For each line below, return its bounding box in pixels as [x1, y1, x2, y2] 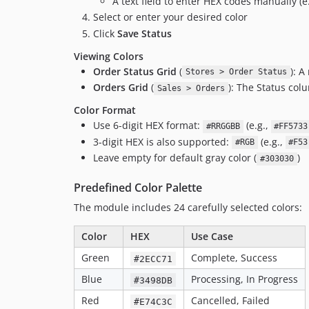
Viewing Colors [74, 49, 143, 63]
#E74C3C [134, 296, 173, 307]
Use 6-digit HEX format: [93, 119, 203, 132]
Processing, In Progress [191, 272, 298, 286]
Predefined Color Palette [74, 180, 202, 196]
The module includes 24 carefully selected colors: [74, 201, 302, 215]
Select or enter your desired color [93, 10, 248, 24]
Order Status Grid [93, 64, 177, 78]
